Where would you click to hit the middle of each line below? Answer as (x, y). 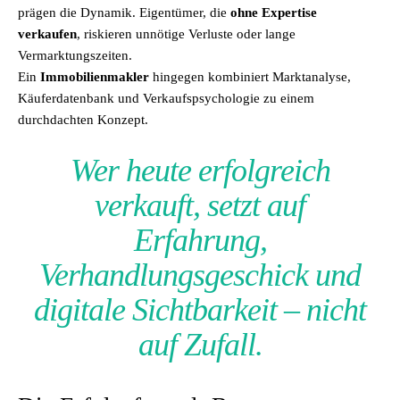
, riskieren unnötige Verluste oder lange (186, 34)
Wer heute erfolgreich (200, 171)
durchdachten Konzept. (83, 120)
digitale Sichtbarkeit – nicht (200, 310)
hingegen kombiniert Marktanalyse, (250, 77)
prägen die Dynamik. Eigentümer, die (124, 12)
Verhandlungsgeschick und (200, 275)
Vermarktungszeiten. (75, 55)
